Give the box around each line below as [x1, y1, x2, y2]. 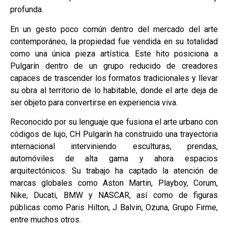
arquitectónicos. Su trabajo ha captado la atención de [10, 166, 218, 176]
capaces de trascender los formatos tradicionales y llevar [10, 73, 218, 83]
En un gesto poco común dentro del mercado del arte [10, 24, 218, 34]
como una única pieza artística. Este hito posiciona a [10, 48, 218, 59]
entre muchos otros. [10, 215, 81, 225]
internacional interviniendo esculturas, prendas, [10, 141, 218, 152]
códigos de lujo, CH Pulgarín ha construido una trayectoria [10, 129, 218, 139]
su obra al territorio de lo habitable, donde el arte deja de [10, 85, 218, 95]
